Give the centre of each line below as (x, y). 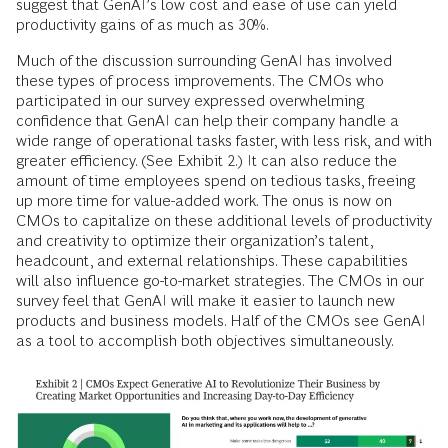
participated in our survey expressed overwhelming (190, 101)
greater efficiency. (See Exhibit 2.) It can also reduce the (206, 161)
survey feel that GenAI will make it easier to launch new (205, 301)
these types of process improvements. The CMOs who (200, 81)
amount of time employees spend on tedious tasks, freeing (215, 181)
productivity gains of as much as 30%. (142, 25)
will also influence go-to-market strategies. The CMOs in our (220, 281)
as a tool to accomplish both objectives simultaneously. (205, 341)
